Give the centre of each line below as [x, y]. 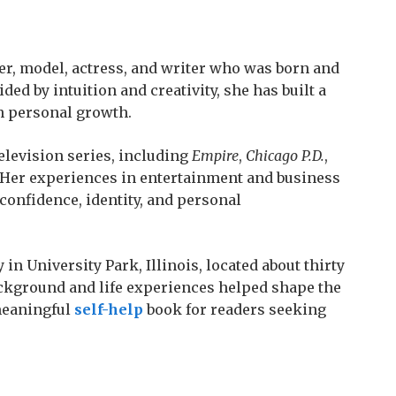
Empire [215, 156]
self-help [109, 309]
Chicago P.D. [285, 156]
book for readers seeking [235, 309]
